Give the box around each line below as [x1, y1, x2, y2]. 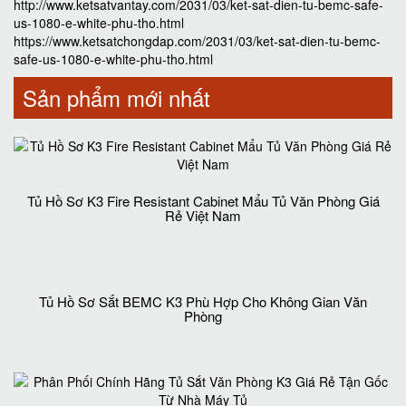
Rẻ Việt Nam [165, 206, 241, 225]
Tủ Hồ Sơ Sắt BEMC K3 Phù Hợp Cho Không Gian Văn [39, 308, 367, 327]
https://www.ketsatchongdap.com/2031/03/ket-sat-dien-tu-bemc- [14, 32, 381, 50]
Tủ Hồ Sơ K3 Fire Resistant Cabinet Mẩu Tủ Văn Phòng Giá [26, 191, 380, 210]
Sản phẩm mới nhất [23, 82, 210, 113]
